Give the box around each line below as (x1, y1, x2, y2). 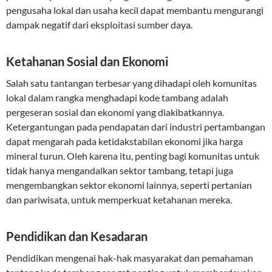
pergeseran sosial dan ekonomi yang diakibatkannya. (6, 106, 224, 118)
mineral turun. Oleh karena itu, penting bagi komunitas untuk (6, 150, 259, 161)
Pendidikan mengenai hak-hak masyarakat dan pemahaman (6, 252, 253, 263)
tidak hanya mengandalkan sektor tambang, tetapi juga (6, 165, 233, 176)
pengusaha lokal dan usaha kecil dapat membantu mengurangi (6, 4, 263, 16)
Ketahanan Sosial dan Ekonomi (6, 54, 168, 69)
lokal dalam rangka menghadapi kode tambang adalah (6, 92, 228, 103)
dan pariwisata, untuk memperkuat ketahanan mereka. (6, 194, 232, 205)
